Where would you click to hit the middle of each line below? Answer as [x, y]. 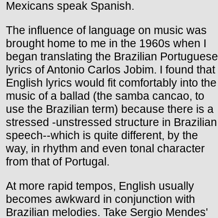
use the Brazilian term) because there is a [110, 109]
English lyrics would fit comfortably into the [111, 82]
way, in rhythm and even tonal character [105, 148]
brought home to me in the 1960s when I [106, 43]
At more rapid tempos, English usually [100, 186]
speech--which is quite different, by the [102, 135]
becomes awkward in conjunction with [100, 199]
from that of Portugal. [58, 161]
